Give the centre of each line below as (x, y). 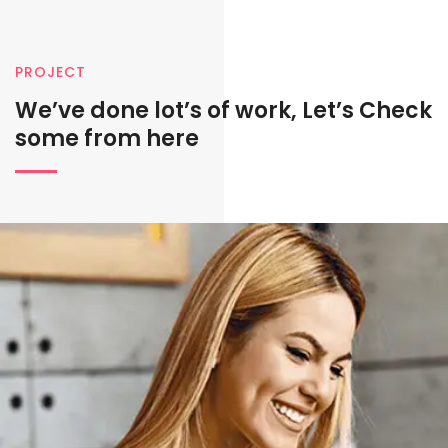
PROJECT (50, 72)
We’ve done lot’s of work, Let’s (187, 110)
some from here (107, 138)
